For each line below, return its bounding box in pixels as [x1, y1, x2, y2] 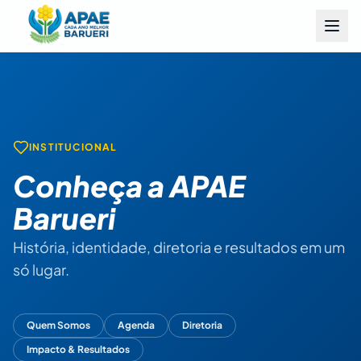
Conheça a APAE [13, 167, 245, 204]
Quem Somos [27, 318, 90, 331]
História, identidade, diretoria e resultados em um [13, 237, 345, 256]
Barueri [13, 199, 115, 236]
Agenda [118, 318, 155, 331]
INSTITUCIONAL [29, 140, 118, 153]
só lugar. [13, 259, 69, 279]
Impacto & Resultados [27, 342, 130, 355]
